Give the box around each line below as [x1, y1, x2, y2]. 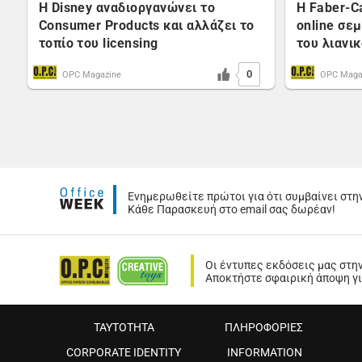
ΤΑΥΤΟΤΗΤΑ [93, 321, 154, 335]
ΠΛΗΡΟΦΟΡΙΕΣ [224, 321, 303, 335]
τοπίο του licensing [38, 36, 158, 51]
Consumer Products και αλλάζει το [38, 18, 255, 33]
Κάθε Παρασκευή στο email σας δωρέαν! [128, 203, 335, 216]
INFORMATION [226, 346, 302, 360]
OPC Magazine [61, 69, 121, 80]
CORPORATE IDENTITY [66, 346, 181, 360]
